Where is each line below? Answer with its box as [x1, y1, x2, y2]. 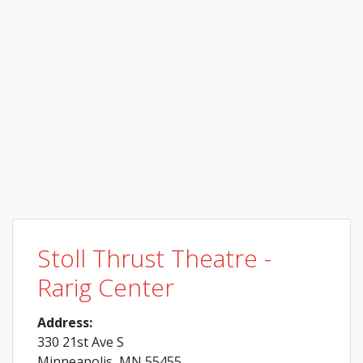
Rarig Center [37, 271, 174, 304]
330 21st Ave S [37, 333, 124, 351]
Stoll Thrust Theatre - [37, 241, 271, 275]
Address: [37, 314, 92, 331]
